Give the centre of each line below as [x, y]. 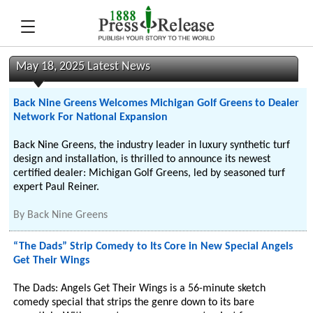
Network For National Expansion [91, 117]
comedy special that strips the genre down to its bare [134, 303]
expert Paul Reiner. [57, 187]
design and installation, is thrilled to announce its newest [142, 159]
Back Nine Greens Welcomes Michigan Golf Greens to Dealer [156, 103]
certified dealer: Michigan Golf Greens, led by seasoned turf [150, 173]
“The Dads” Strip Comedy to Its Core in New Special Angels [153, 247]
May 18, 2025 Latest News [83, 67]
